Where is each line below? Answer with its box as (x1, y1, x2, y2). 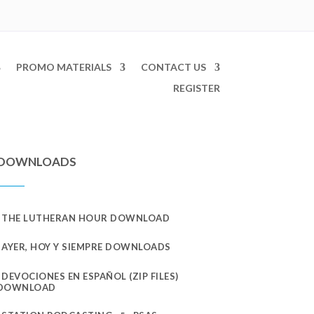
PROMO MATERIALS (15, 60, 111, 73)
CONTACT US (140, 60, 206, 73)
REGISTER (172, 81, 220, 94)
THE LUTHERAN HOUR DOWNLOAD (1, 212, 170, 224)
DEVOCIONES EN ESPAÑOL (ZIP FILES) (1, 270, 179, 282)
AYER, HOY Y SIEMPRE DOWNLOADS (1, 241, 171, 253)
